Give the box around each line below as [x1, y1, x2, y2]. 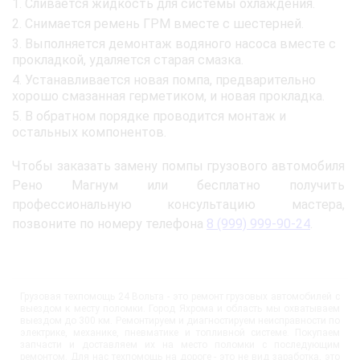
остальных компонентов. [12, 124, 166, 140]
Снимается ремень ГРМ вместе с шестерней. [25, 15, 304, 31]
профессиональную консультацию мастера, [12, 196, 345, 212]
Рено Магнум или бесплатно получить [12, 177, 345, 193]
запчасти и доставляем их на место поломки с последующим [20, 338, 340, 350]
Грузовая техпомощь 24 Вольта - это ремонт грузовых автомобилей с [20, 290, 340, 302]
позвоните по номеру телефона [12, 215, 207, 231]
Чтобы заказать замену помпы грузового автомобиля [12, 157, 345, 174]
